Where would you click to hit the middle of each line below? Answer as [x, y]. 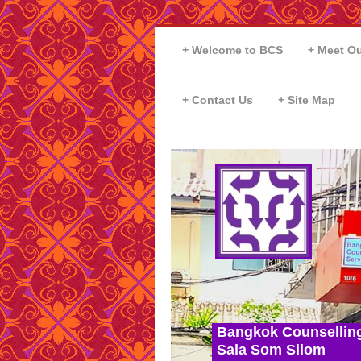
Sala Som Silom [272, 349]
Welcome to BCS [237, 50]
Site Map [312, 100]
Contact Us [222, 100]
